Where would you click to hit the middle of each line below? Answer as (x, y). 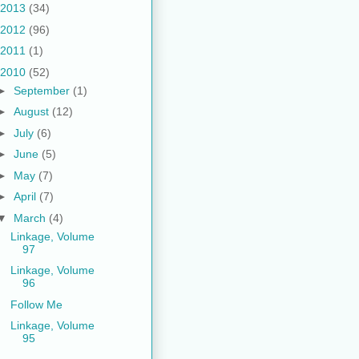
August (32, 112)
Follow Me (36, 304)
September (43, 90)
